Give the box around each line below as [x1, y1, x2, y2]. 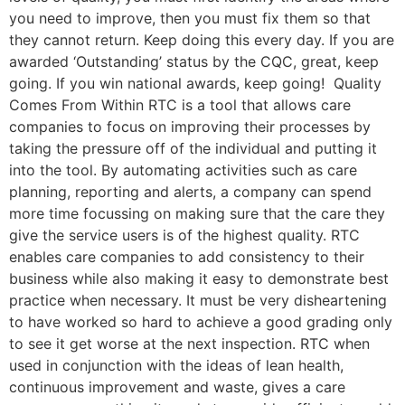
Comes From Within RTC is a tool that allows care [9, 96, 351, 114]
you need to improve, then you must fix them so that [9, 9, 371, 27]
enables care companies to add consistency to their [9, 248, 364, 266]
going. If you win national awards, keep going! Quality [9, 74, 381, 92]
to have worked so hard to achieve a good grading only [9, 313, 392, 331]
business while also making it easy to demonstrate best [9, 269, 389, 287]
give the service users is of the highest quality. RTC [9, 226, 360, 244]
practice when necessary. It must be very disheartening [9, 291, 387, 309]
